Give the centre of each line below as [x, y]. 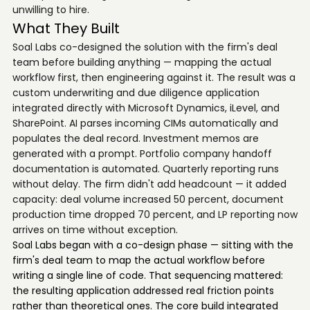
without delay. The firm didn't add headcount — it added [149, 184]
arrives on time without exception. [95, 230]
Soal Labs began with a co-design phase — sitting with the [153, 245]
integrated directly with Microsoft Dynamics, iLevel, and [146, 108]
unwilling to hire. [51, 10]
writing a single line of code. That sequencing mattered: [147, 275]
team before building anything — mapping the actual [142, 62]
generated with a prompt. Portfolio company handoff [142, 154]
